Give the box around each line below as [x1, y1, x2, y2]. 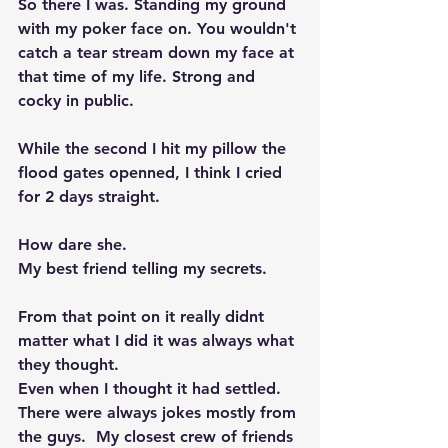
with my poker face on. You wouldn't [18, 19, 301, 38]
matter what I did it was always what [18, 331, 299, 350]
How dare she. [18, 235, 132, 254]
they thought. [18, 355, 129, 374]
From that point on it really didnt [18, 307, 269, 326]
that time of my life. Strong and [18, 67, 260, 86]
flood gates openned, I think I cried [18, 163, 287, 182]
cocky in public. [18, 91, 139, 110]
